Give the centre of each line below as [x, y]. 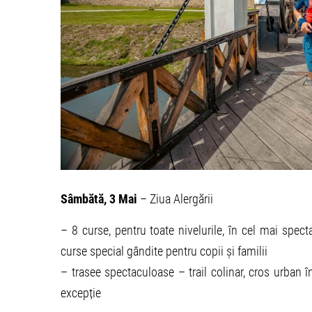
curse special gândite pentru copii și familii [164, 251]
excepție [81, 292]
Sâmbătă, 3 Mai [99, 198]
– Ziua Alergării [175, 198]
